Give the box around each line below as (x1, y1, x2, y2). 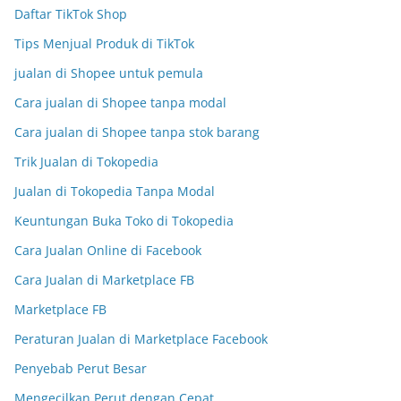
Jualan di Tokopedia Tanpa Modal (14, 183, 215, 200)
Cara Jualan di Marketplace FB (14, 271, 194, 288)
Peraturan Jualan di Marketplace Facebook (14, 330, 268, 347)
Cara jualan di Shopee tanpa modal (14, 94, 226, 111)
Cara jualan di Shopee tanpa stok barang (14, 124, 260, 141)
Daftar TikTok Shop (14, 5, 127, 22)
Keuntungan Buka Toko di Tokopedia (14, 212, 234, 229)
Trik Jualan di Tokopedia (14, 153, 158, 170)
